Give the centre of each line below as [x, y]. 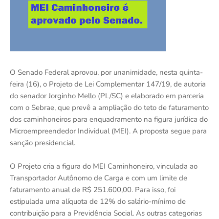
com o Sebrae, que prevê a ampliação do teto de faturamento [109, 107]
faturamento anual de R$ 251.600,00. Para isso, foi [93, 189]
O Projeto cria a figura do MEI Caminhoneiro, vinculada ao [104, 166]
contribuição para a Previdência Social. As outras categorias [106, 213]
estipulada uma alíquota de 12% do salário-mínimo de [98, 201]
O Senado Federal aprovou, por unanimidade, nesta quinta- [106, 72]
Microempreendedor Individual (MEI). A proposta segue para [108, 131]
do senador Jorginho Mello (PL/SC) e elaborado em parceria [107, 96]
